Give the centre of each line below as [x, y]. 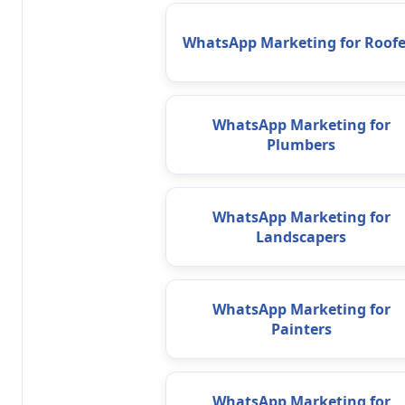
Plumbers [301, 145]
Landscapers [301, 237]
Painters [301, 330]
